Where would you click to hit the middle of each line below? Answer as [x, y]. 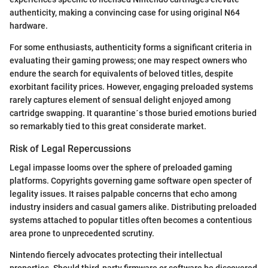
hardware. [29, 26]
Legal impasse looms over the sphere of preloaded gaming [121, 168]
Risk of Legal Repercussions [70, 149]
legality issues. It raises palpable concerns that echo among [123, 194]
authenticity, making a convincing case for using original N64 [125, 13]
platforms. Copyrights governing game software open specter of [131, 181]
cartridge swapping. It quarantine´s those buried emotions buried [133, 113]
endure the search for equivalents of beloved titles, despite [121, 74]
